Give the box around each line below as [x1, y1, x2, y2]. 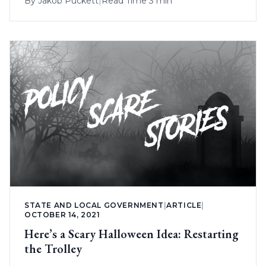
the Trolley [24, 241, 82, 257]
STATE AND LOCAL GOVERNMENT [24, 201, 164, 210]
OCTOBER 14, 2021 [24, 210, 100, 220]
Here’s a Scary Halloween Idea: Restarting [24, 226, 239, 242]
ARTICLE [166, 201, 202, 210]
